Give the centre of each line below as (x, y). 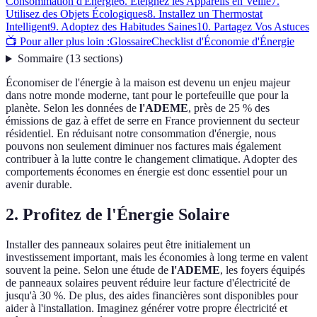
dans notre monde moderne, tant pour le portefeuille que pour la (147, 96)
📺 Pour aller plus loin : (58, 42)
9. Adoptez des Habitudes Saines (123, 27)
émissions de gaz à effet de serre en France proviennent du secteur (152, 121)
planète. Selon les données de (73, 108)
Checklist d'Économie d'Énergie (223, 42)
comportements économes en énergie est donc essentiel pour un (146, 172)
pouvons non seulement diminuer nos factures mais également (143, 146)
